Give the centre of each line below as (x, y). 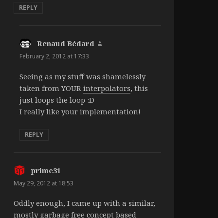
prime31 (46, 170)
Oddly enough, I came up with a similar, (84, 203)
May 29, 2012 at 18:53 (43, 183)
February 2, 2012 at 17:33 (54, 56)
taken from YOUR (51, 88)
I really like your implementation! (80, 111)
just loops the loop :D (57, 100)
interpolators (107, 88)
